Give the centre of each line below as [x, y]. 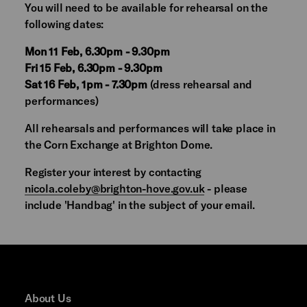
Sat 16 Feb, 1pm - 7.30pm [86, 84]
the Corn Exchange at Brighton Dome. [119, 145]
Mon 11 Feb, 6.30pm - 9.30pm [97, 51]
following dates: [64, 24]
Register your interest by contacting [113, 172]
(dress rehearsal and [200, 84]
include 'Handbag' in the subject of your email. [141, 205]
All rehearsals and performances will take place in [150, 128]
